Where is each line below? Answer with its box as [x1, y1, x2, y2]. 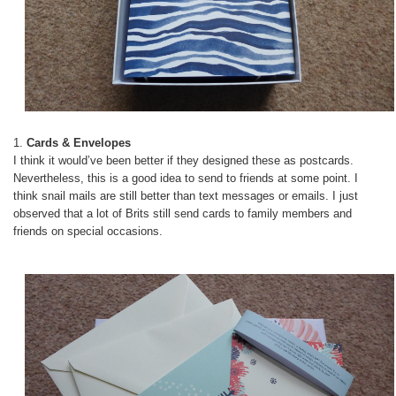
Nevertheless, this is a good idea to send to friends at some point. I [13, 171, 358, 185]
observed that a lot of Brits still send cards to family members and [13, 206, 352, 220]
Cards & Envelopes [27, 135, 131, 149]
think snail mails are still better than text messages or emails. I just [13, 188, 358, 202]
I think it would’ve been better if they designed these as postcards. [13, 153, 354, 167]
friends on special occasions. [13, 224, 163, 238]
